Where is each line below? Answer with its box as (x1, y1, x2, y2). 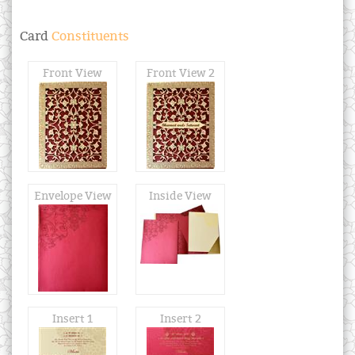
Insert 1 (52, 312, 93, 326)
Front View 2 (146, 67, 215, 81)
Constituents (48, 29, 129, 45)
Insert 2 (159, 312, 201, 326)
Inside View (149, 189, 212, 204)
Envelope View (33, 189, 112, 204)
